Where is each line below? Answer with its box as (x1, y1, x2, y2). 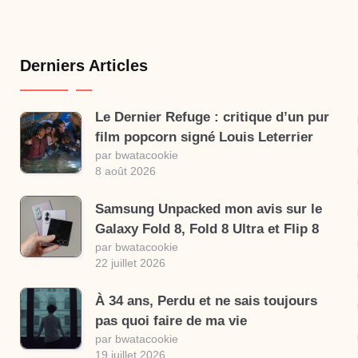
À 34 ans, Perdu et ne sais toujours (94, 293, 317, 308)
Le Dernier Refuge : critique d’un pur (94, 109, 329, 125)
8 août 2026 (94, 165, 156, 177)
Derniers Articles (19, 57, 148, 74)
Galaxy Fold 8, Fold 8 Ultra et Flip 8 (94, 221, 319, 237)
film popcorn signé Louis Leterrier (94, 129, 313, 145)
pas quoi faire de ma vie (94, 313, 247, 328)
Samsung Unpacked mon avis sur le (94, 201, 322, 217)
